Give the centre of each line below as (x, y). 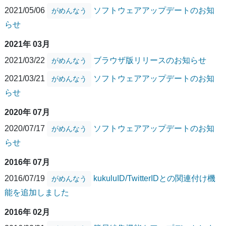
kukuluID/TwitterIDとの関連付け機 (154, 178)
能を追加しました (37, 192)
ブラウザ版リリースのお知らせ (150, 60)
